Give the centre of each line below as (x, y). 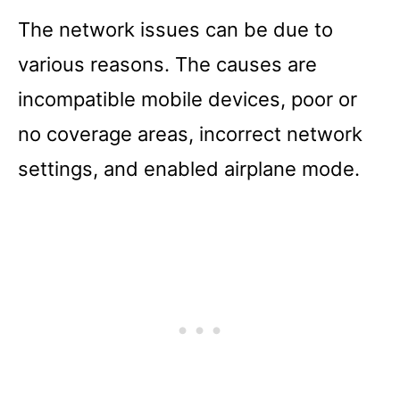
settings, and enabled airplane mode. (189, 168)
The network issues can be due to (175, 29)
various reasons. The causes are (167, 64)
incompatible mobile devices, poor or (187, 99)
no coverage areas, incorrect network (190, 133)
